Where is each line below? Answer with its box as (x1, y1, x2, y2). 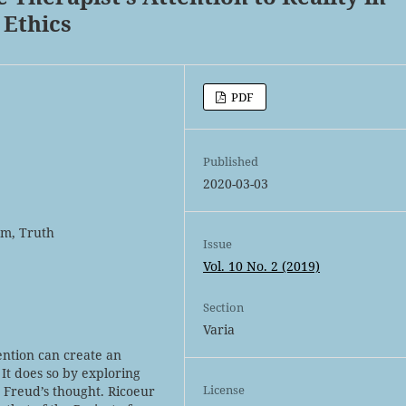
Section (203, 298, 245, 315)
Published (203, 152, 259, 169)
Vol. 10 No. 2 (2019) (203, 256, 321, 275)
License (203, 381, 246, 398)
